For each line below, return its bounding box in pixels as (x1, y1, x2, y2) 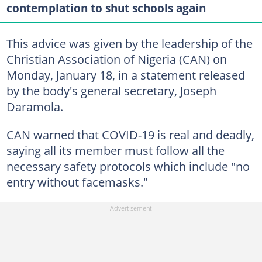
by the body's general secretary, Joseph (6, 82, 216, 99)
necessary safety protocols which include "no (6, 158, 250, 174)
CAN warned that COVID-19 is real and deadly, (6, 126, 254, 143)
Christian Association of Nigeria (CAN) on (6, 51, 227, 67)
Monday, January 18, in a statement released (6, 67, 245, 83)
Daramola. (6, 98, 63, 115)
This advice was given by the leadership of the (6, 35, 253, 51)
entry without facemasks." (6, 174, 148, 190)
